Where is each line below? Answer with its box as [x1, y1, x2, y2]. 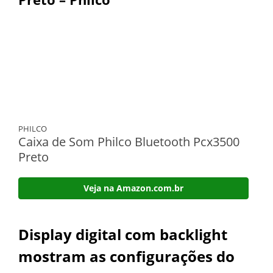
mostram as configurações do [18, 246, 235, 266]
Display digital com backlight [18, 224, 227, 244]
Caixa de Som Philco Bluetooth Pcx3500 [18, 133, 239, 150]
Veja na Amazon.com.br [83, 182, 183, 194]
